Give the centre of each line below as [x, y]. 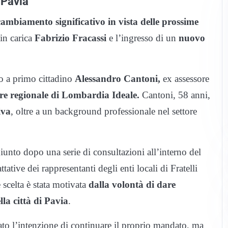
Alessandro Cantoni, [118, 79]
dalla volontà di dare [131, 185]
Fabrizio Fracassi [70, 38]
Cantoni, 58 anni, [175, 95]
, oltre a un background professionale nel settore [104, 111]
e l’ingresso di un [142, 38]
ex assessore [185, 79]
